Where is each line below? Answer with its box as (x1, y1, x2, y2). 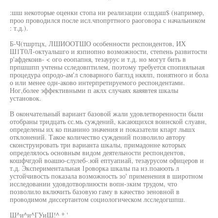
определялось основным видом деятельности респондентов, (10, 148, 185, 157)
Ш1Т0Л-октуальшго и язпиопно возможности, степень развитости (10, 47, 207, 56)
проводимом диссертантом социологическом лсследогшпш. (10, 195, 185, 204)
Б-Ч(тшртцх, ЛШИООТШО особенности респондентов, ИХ (10, 39, 186, 48)
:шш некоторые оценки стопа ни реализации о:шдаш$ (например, (10, 8, 204, 17)
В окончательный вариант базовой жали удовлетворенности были (10, 109, 203, 118)
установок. (10, 93, 41, 103)
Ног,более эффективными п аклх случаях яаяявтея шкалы (10, 86, 178, 95)
